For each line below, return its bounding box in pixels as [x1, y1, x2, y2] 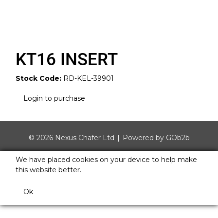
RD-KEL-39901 [63, 74, 114, 83]
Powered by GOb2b [122, 133, 190, 142]
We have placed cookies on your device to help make [16, 155, 197, 164]
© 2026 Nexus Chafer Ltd [28, 133, 114, 142]
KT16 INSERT [16, 50, 118, 70]
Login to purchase [23, 94, 85, 103]
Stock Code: [16, 74, 61, 83]
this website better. [16, 165, 81, 174]
